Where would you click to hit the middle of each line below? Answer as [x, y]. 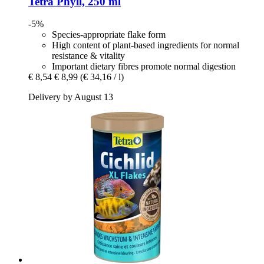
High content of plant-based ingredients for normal [146, 45]
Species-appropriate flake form [109, 35]
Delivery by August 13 [71, 97]
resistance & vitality [88, 56]
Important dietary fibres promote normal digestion [144, 67]
